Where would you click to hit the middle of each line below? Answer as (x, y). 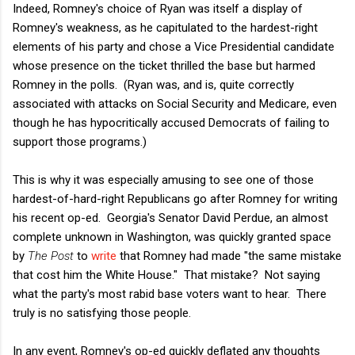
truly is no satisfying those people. (102, 313)
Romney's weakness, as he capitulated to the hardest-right (165, 27)
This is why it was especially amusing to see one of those (163, 179)
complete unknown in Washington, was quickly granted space (172, 237)
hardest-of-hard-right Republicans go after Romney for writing (175, 198)
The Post (51, 256)
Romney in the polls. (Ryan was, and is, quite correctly (153, 84)
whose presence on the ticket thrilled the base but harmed (164, 65)
